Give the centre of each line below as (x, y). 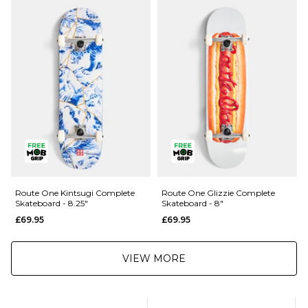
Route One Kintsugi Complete (75, 193)
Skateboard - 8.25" (52, 203)
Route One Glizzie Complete (218, 193)
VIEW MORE (154, 259)
